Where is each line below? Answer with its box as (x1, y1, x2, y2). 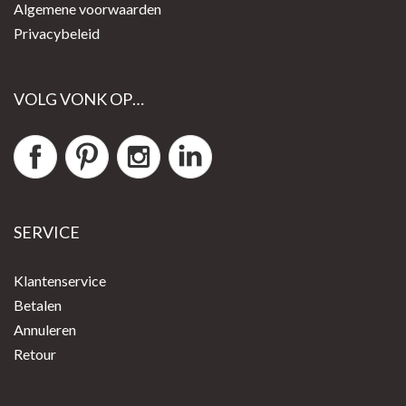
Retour (14, 345, 56, 363)
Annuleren (14, 321, 76, 339)
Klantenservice (14, 272, 106, 290)
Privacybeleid (14, 24, 100, 43)
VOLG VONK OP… (14, 89, 144, 110)
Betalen (14, 296, 62, 314)
